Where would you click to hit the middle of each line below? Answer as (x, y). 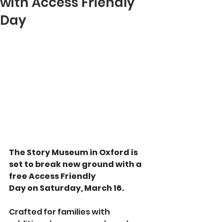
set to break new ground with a (76, 165)
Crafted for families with (60, 212)
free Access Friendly (53, 176)
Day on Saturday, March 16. (66, 188)
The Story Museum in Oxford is (74, 153)
